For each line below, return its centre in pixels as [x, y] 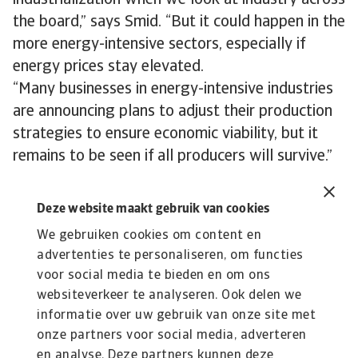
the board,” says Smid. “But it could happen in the [179, 22]
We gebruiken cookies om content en [149, 236]
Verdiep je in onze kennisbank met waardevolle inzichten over [161, 313]
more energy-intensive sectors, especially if [159, 45]
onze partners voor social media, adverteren [172, 336]
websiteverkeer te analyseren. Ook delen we [169, 296]
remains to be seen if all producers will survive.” [173, 157]
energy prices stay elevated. [108, 67]
